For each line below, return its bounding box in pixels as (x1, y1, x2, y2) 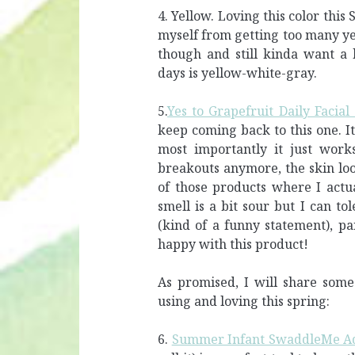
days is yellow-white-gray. (158, 63, 318, 82)
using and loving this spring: (158, 292, 330, 310)
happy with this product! (158, 235, 309, 253)
